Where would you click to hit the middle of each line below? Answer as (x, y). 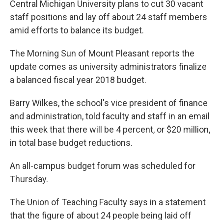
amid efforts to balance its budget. (77, 30)
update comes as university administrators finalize (108, 67)
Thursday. (29, 179)
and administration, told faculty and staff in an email (110, 116)
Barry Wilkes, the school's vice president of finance (109, 103)
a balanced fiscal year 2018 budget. (78, 80)
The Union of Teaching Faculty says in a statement (108, 202)
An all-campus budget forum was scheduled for (103, 166)
